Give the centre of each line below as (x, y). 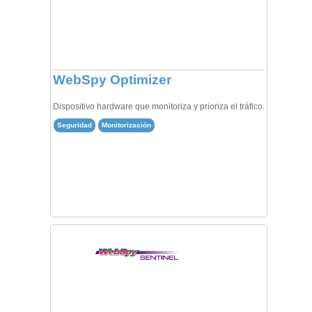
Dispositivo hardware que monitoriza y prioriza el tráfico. (158, 106)
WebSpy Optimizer (112, 80)
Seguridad (74, 125)
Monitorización (126, 125)
